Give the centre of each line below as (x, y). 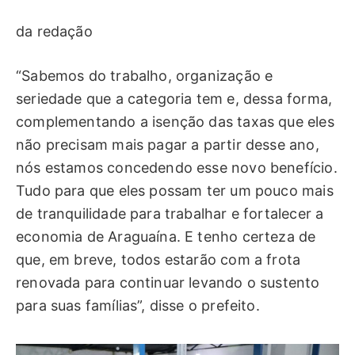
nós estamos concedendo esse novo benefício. (177, 168)
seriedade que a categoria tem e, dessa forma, (174, 99)
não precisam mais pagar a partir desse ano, (168, 145)
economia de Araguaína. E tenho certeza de (166, 237)
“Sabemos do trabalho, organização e (145, 76)
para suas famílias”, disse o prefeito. (138, 306)
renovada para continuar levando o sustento (168, 283)
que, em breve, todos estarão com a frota (158, 260)
